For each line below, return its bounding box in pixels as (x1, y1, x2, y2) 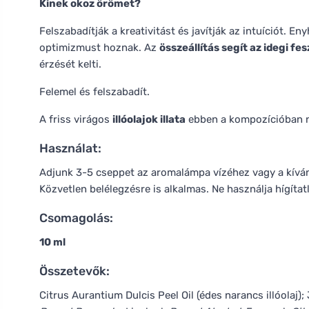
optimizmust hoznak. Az (39, 41, 159, 54)
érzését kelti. (39, 58, 101, 70)
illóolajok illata (112, 113, 186, 126)
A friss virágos (39, 113, 112, 126)
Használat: (39, 141, 101, 155)
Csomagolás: (39, 211, 113, 225)
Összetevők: (39, 264, 110, 278)
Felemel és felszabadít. (39, 86, 150, 98)
